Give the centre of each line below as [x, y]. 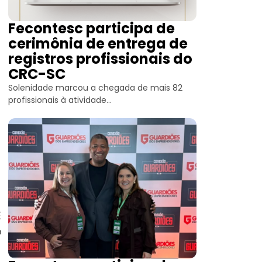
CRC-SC [37, 74]
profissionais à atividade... [60, 100]
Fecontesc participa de [92, 29]
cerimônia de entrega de [98, 44]
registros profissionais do [100, 59]
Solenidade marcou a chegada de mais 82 [95, 88]
